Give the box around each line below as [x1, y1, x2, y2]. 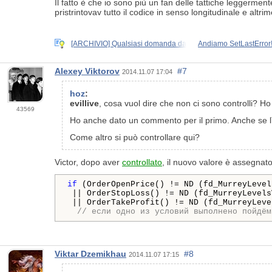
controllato [122, 157, 162, 167]
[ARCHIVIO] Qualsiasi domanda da [71, 39, 186, 48]
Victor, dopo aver [55, 157, 122, 167]
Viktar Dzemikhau [55, 248, 126, 259]
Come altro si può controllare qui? [70, 132, 200, 142]
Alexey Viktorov [55, 66, 120, 76]
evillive [70, 98, 99, 108]
